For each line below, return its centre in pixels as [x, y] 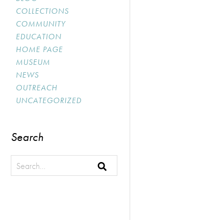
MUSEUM [33, 62]
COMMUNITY [41, 24]
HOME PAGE [39, 49]
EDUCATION [39, 37]
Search [27, 137]
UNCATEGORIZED [49, 100]
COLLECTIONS [42, 11]
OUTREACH [37, 88]
